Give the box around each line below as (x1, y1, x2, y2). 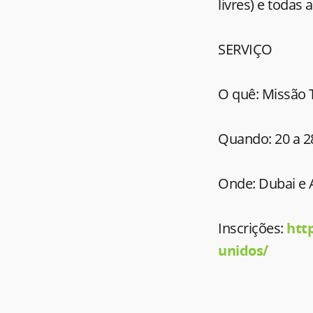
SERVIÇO (218, 40, 272, 59)
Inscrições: (218, 219, 287, 238)
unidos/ (218, 241, 268, 260)
